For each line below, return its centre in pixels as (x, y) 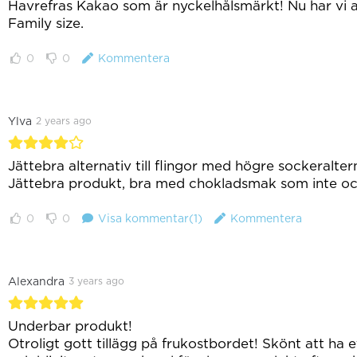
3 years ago (96, 281)
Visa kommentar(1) (150, 218)
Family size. (48, 23)
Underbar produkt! (70, 326)
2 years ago (64, 121)
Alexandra (36, 281)
